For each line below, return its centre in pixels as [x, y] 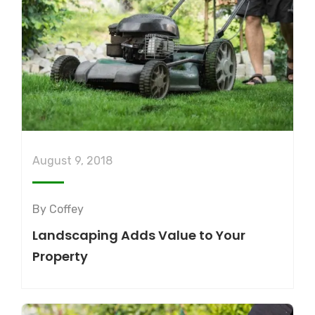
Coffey [66, 210]
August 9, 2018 [72, 161]
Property [60, 257]
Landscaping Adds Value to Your [139, 236]
